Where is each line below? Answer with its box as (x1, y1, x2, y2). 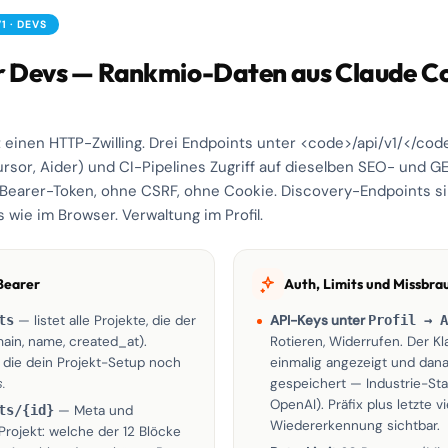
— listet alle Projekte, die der (14, 312, 196, 329)
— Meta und (54, 402, 133, 419)
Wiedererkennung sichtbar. (270, 417, 440, 434)
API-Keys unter (270, 312, 368, 329)
